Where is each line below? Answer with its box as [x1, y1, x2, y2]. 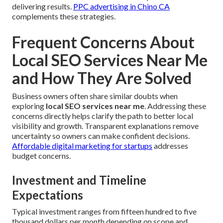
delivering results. [12, 1, 73, 11]
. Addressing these [144, 101, 206, 111]
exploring [12, 101, 46, 111]
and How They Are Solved [12, 68, 192, 88]
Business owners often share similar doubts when [12, 91, 178, 101]
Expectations [12, 187, 83, 202]
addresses [152, 140, 188, 150]
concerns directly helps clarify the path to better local [12, 111, 193, 120]
